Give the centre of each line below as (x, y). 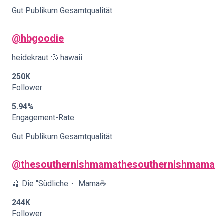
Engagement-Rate (43, 118)
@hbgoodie (38, 38)
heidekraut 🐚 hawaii (47, 58)
